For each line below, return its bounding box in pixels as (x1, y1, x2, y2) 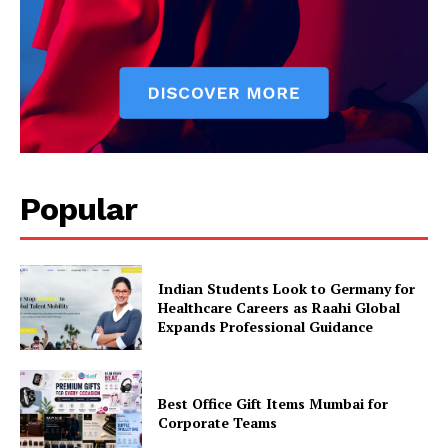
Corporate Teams (158, 413, 278, 433)
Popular (20, 189, 137, 228)
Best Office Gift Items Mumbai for (158, 394, 389, 414)
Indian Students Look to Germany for (158, 278, 416, 298)
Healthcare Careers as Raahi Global (158, 297, 401, 317)
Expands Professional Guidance (158, 316, 374, 336)
